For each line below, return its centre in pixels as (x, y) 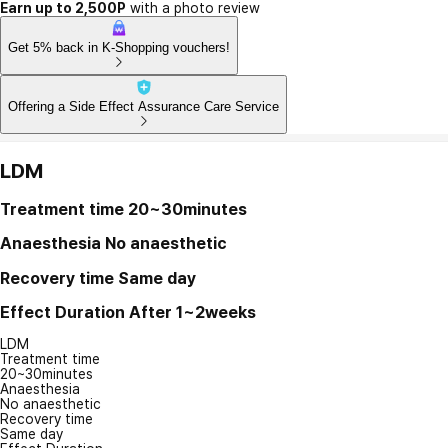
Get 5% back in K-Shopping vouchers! (119, 47)
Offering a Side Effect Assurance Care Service (143, 106)
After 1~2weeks (192, 311)
